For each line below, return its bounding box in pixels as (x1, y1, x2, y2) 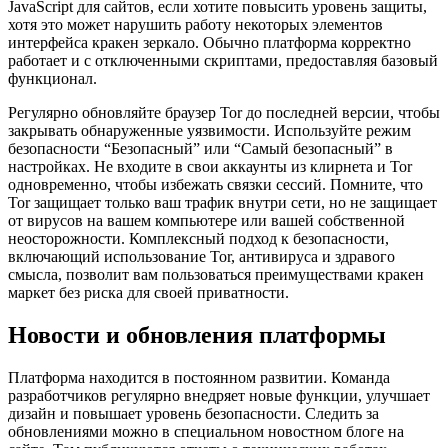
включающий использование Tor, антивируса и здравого (8, 248, 395, 266)
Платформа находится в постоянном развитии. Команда (8, 369, 390, 387)
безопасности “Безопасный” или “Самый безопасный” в (8, 140, 393, 158)
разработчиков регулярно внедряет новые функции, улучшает (8, 387, 430, 405)
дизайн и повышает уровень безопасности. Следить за (8, 405, 379, 423)
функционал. (8, 70, 97, 88)
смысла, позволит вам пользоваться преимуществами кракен (8, 266, 424, 284)
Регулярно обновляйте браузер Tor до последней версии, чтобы (8, 104, 440, 122)
